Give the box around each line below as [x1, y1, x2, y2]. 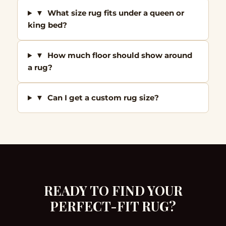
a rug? [28, 63, 52, 73]
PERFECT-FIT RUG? [50, 197, 176, 215]
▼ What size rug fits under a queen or [35, 8, 184, 18]
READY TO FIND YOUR [43, 182, 183, 200]
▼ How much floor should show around [35, 50, 192, 61]
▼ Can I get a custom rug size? [35, 93, 159, 103]
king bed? [28, 20, 67, 30]
